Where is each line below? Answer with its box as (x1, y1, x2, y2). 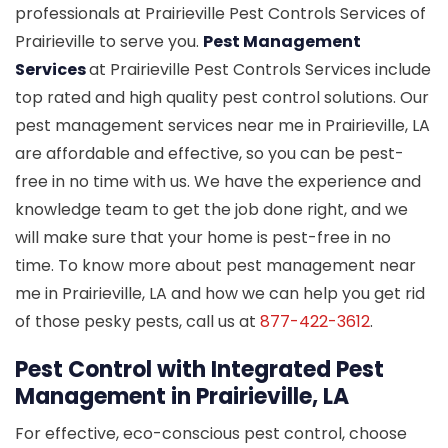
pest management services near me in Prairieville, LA (15, 113, 430, 137)
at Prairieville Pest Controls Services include (89, 57, 431, 81)
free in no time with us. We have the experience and (15, 169, 421, 193)
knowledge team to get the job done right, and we (15, 197, 408, 221)
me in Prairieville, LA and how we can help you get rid (15, 281, 425, 305)
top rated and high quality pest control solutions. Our (15, 85, 429, 109)
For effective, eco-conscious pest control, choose (15, 421, 407, 445)
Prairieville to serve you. (15, 29, 203, 53)
